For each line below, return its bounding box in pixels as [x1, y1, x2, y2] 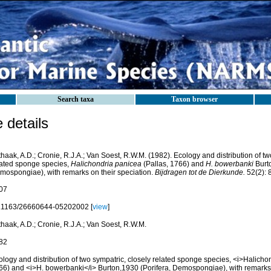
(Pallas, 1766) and [141, 160, 206, 168]
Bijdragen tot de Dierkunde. [154, 168, 245, 177]
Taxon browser [171, 95, 218, 103]
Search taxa [57, 95, 94, 103]
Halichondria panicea [70, 160, 142, 168]
